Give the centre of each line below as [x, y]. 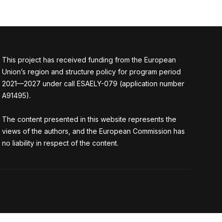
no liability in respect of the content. [60, 143]
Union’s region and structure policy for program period [91, 72]
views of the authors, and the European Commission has [93, 131]
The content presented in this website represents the [89, 119]
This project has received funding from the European [89, 60]
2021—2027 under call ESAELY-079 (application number [93, 83]
